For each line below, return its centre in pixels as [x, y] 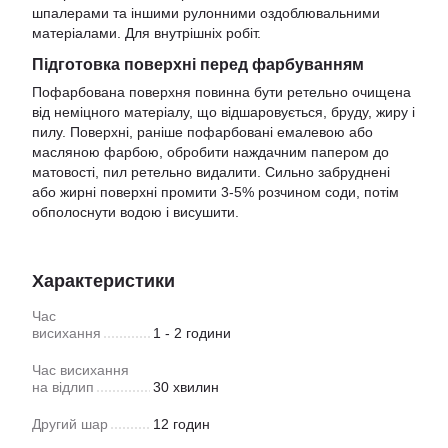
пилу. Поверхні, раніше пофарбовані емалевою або [202, 131]
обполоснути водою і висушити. [135, 211]
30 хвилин [186, 386]
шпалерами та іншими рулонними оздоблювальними [206, 13]
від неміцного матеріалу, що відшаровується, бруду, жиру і [223, 111]
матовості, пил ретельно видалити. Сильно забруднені [211, 171]
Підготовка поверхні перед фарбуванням [198, 63]
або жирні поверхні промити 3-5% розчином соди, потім [215, 191]
